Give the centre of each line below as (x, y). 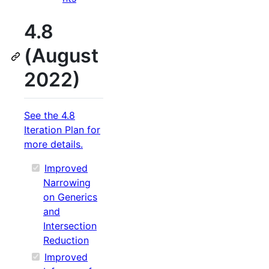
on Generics (70, 197)
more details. (53, 144)
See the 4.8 (50, 115)
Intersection (70, 225)
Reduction (66, 240)
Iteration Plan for (62, 129)
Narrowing (67, 182)
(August (61, 56)
